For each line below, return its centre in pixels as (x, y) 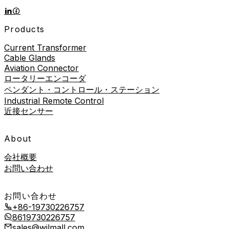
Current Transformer (45, 47)
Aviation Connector (41, 68)
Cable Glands (30, 58)
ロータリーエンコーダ (45, 78)
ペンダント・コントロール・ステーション (82, 89)
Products (25, 29)
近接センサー (29, 111)
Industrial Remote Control (54, 100)
